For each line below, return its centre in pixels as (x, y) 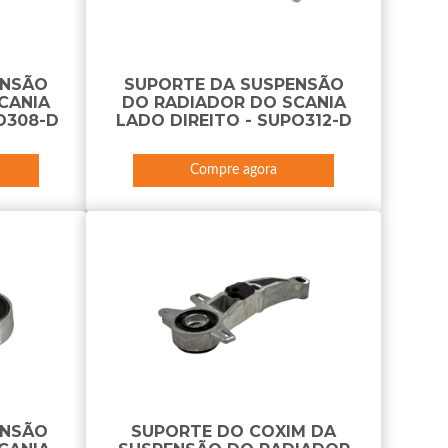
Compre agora (234, 170)
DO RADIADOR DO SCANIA (233, 102)
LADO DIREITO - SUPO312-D (233, 120)
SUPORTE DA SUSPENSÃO (233, 84)
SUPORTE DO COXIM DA (234, 431)
